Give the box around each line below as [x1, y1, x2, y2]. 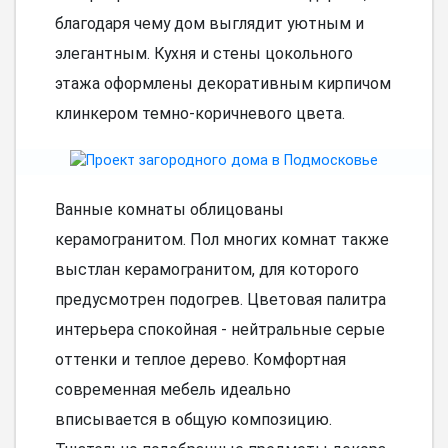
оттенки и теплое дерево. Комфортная [54, 350, 346, 370]
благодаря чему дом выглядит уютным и [54, 14, 364, 34]
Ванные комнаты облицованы [54, 200, 284, 220]
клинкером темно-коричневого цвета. [54, 104, 345, 124]
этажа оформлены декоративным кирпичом [54, 74, 391, 94]
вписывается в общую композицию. [54, 410, 332, 430]
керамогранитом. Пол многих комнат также [54, 230, 389, 250]
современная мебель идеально [54, 380, 291, 400]
